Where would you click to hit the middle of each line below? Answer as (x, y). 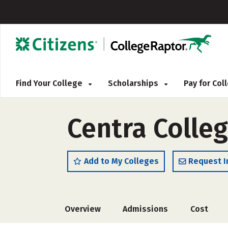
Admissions (146, 209)
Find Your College (50, 83)
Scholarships (134, 83)
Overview (83, 209)
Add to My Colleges (121, 161)
